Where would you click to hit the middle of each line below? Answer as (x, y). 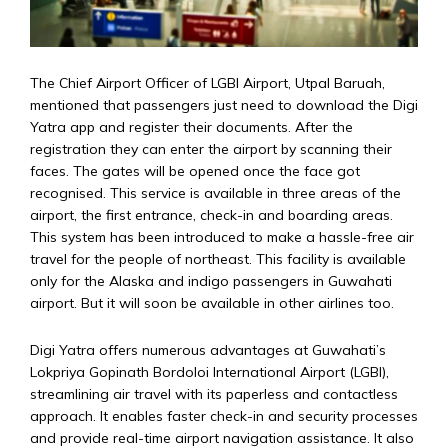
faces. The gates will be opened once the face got (195, 170)
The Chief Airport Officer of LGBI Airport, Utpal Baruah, (207, 82)
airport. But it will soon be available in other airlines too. (212, 302)
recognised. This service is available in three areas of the (215, 192)
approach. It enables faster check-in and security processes (224, 415)
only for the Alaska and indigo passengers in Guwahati (211, 280)
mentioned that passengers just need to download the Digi (224, 104)
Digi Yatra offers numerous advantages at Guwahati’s (208, 349)
